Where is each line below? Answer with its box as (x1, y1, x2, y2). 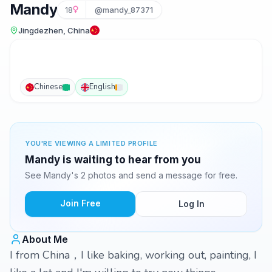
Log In (178, 199, 205, 209)
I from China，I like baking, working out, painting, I (10, 248, 257, 262)
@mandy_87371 (95, 5, 153, 15)
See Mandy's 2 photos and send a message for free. (25, 170, 237, 180)
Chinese (34, 81, 63, 92)
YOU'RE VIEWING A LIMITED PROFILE (25, 139, 158, 148)
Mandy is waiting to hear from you (25, 154, 201, 166)
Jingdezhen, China (18, 25, 90, 35)
